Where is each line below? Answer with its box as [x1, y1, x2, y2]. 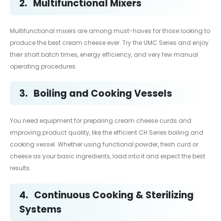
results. [10, 164, 31, 173]
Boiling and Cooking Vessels [34, 86, 172, 100]
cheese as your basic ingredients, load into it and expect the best [10, 152, 205, 161]
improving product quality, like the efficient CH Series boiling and [10, 128, 203, 137]
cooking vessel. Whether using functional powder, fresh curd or [10, 140, 198, 149]
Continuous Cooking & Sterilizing [34, 188, 194, 202]
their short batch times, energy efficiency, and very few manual [10, 50, 198, 59]
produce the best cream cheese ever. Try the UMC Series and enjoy [10, 38, 209, 47]
